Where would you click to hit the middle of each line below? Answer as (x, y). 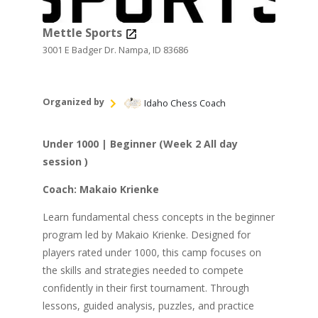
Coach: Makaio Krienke (100, 189)
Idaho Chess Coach (185, 103)
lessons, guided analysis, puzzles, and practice (148, 305)
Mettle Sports (83, 32)
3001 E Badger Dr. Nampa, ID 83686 (115, 50)
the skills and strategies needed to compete (143, 270)
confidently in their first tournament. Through (146, 287)
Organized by (73, 102)
